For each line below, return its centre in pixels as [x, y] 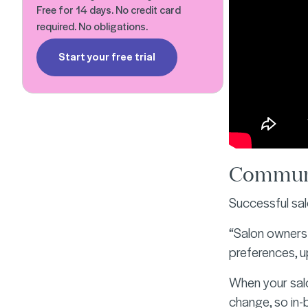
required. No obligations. [92, 26]
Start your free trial [107, 56]
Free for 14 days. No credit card [109, 10]
